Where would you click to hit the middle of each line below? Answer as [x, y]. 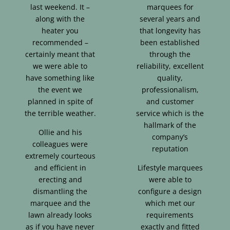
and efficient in [60, 167]
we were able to [60, 66]
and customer [170, 101]
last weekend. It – [60, 7]
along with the [60, 18]
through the [170, 54]
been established [170, 42]
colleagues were [60, 144]
